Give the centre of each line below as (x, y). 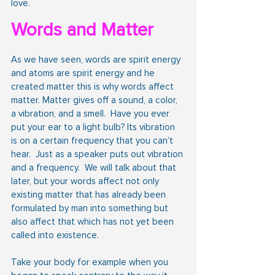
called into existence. (55, 235)
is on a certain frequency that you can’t (93, 140)
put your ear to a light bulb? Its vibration (94, 127)
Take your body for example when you (91, 262)
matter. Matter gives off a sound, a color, (95, 100)
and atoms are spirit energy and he (84, 73)
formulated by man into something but (91, 208)
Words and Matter (82, 29)
